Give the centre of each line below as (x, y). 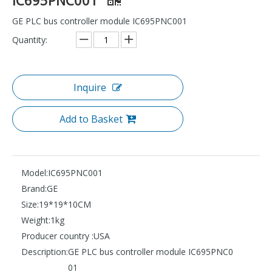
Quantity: (30, 39)
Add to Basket (91, 119)
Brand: (34, 188)
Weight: (36, 220)
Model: (35, 172)
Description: (45, 251)
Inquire (90, 87)
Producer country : (57, 236)
